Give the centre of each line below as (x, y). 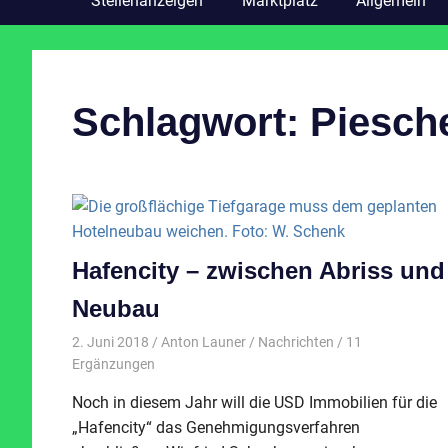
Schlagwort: (191, 121)
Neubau (116, 308)
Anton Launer (203, 342)
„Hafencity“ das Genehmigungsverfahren (216, 428)
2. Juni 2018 (110, 342)
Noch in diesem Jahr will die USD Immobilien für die (254, 403)
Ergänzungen (113, 364)
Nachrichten (295, 342)
